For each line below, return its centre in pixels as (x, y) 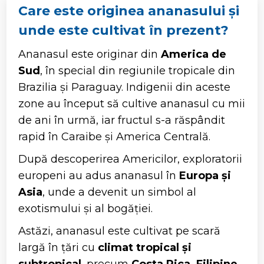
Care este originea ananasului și (129, 11)
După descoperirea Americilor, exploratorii (131, 159)
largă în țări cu (58, 247)
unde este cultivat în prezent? (124, 30)
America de (194, 54)
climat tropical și (145, 247)
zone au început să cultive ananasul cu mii (132, 103)
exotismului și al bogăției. (86, 208)
